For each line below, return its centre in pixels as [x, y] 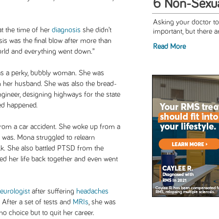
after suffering [53, 191]
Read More [169, 46]
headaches [92, 191]
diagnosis [66, 30]
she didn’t [96, 30]
